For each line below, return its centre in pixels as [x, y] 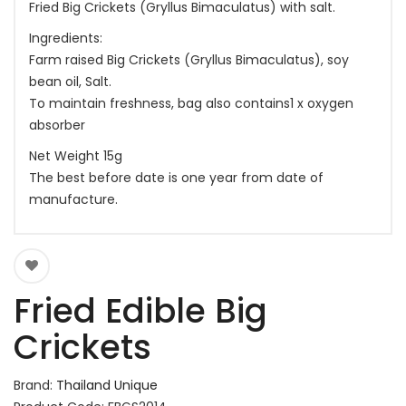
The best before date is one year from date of [176, 178]
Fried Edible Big [140, 311]
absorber [57, 125]
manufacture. [73, 199]
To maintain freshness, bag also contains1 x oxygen [191, 103]
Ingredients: [66, 38]
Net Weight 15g [76, 156]
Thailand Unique [107, 385]
